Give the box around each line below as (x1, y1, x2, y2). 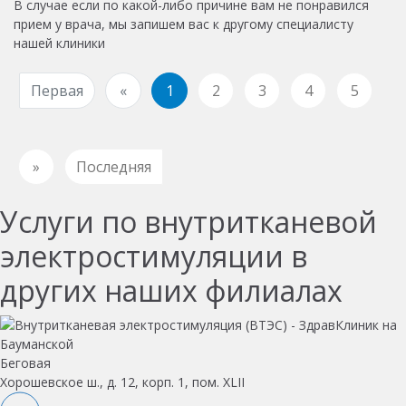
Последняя (76, 156, 151, 177)
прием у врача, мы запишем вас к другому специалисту (14, 14, 353, 33)
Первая (31, 80, 83, 101)
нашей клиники (14, 34, 105, 52)
